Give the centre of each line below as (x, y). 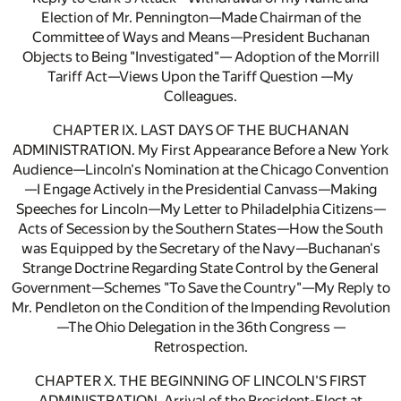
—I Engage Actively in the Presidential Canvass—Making (200, 190)
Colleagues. (200, 97)
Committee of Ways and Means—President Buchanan (200, 38)
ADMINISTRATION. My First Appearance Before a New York (200, 150)
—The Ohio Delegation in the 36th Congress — (200, 328)
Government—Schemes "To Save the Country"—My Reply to (200, 288)
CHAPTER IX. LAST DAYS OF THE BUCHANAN (200, 131)
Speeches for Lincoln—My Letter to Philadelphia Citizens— (200, 209)
